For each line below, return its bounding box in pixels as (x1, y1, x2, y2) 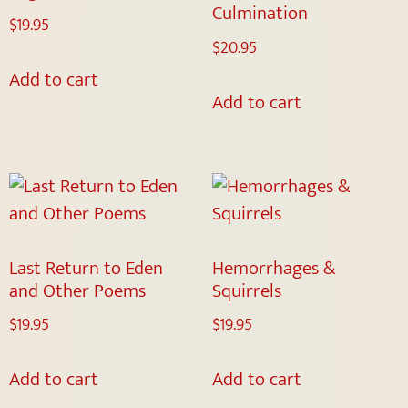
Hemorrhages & (211, 251, 335, 284)
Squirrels (211, 274, 281, 307)
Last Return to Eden (9, 251, 163, 284)
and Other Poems (9, 274, 146, 307)
